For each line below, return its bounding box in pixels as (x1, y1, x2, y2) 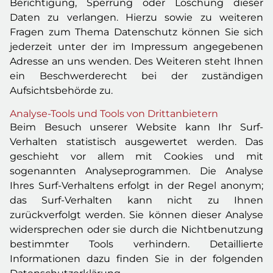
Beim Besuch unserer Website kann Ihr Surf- (10, 121, 263, 133)
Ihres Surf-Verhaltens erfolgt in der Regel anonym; (10, 180, 263, 191)
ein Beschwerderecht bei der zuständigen (10, 70, 263, 82)
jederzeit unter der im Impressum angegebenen (10, 41, 263, 52)
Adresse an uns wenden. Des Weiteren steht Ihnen (10, 55, 263, 67)
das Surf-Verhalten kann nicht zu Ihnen (10, 194, 263, 206)
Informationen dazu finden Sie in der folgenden (10, 253, 263, 264)
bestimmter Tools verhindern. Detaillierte (10, 238, 263, 250)
